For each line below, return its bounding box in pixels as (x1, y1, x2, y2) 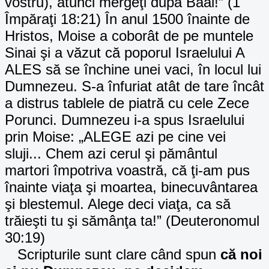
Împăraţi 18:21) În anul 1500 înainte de (5, 10, 250, 27)
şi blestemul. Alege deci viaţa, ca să (5, 195, 231, 212)
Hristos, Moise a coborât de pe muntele (5, 27, 253, 44)
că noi (220, 246, 262, 262)
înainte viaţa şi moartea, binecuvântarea (5, 178, 258, 195)
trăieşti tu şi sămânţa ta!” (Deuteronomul (5, 212, 259, 229)
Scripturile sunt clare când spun (5, 246, 220, 262)
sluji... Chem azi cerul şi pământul (5, 145, 217, 162)
